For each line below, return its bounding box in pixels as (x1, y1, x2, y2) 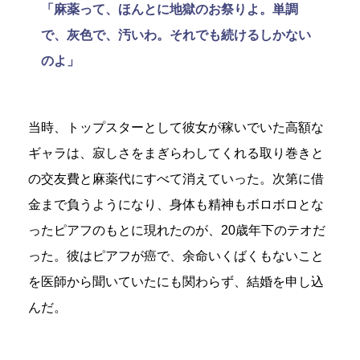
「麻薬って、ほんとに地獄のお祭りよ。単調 (41, 2, 298, 16)
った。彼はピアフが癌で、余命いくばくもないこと (28, 248, 324, 263)
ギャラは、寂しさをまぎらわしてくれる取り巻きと (28, 145, 324, 160)
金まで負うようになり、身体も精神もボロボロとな (28, 197, 324, 211)
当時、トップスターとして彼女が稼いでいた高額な (28, 120, 324, 134)
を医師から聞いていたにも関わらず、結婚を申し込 (28, 274, 324, 288)
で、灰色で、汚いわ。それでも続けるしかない (41, 27, 311, 42)
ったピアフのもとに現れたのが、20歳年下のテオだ (28, 223, 325, 237)
